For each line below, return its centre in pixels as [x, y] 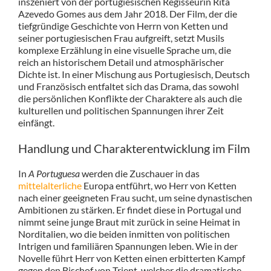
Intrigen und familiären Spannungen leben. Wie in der [128, 246]
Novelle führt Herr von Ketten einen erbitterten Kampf [131, 258]
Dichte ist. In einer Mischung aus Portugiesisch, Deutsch [134, 74]
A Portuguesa [54, 173]
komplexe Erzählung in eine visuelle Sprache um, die [124, 50]
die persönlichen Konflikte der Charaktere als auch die [130, 98]
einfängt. [36, 122]
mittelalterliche [50, 185]
